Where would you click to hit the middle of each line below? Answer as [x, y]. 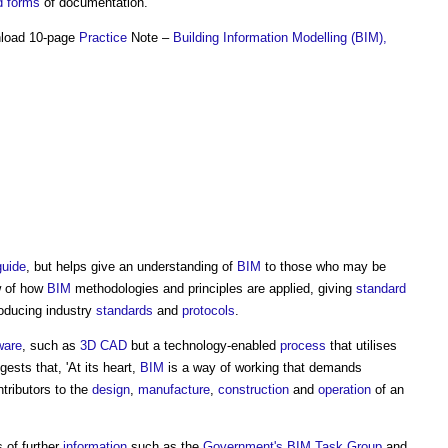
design [111, 389]
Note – [150, 37]
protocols [208, 310]
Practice [103, 37]
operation [344, 389]
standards [124, 310]
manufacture [174, 389]
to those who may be [323, 266]
